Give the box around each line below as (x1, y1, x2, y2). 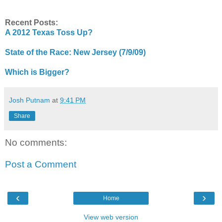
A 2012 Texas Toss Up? (5, 28, 93, 37)
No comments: (5, 137, 67, 148)
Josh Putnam (9, 96, 50, 105)
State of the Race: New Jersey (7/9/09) (5, 48, 146, 57)
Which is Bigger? (5, 68, 69, 77)
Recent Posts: (5, 18, 58, 27)
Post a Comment (5, 159, 76, 169)
